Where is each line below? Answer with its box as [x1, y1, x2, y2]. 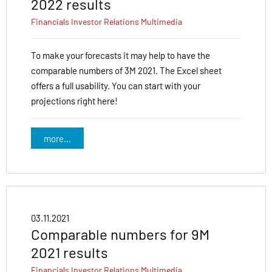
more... [43, 132, 71, 144]
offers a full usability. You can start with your [31, 80, 200, 92]
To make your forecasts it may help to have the [31, 50, 210, 61]
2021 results [31, 243, 108, 262]
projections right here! [31, 95, 118, 107]
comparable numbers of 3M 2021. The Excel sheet [31, 65, 222, 76]
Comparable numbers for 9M [31, 225, 209, 243]
